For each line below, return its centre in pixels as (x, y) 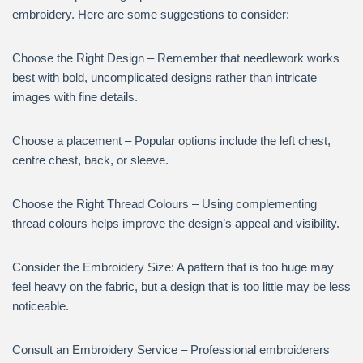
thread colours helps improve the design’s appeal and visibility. (176, 223)
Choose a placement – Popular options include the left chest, (171, 141)
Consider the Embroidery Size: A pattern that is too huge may (173, 267)
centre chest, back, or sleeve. (90, 160)
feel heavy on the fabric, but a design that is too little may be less (181, 286)
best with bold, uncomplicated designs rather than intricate (164, 77)
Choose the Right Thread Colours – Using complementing (164, 204)
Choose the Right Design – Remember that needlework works (176, 58)
